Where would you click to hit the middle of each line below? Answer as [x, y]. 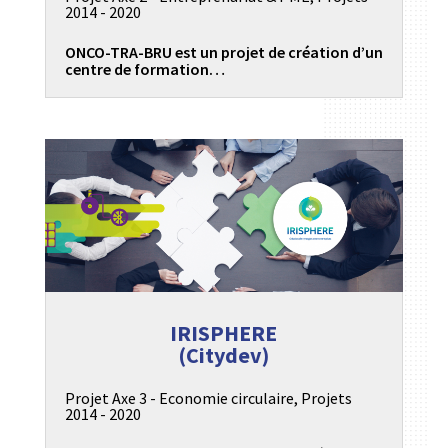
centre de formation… [144, 68]
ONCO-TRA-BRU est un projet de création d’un [223, 51]
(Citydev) [224, 355]
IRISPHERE [224, 333]
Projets [326, 398]
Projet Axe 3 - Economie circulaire [179, 398]
